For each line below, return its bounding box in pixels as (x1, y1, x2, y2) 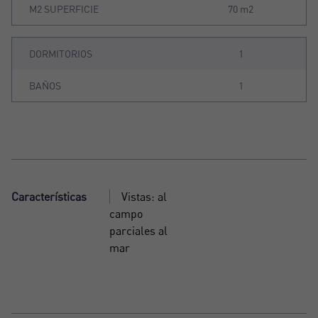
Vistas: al (121, 190, 167, 204)
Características (11, 190, 87, 204)
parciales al (109, 224, 168, 238)
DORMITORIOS (29, 48, 92, 60)
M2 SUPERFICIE (29, 3, 99, 16)
